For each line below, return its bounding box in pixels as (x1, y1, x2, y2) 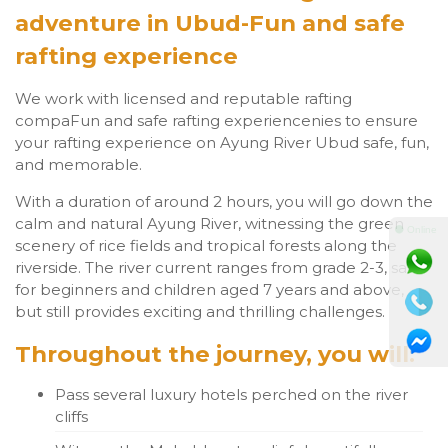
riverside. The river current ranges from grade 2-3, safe (15, 257, 422, 277)
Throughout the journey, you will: (15, 339, 415, 368)
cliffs (55, 406, 88, 426)
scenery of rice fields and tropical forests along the (15, 235, 397, 255)
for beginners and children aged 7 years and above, (15, 279, 404, 299)
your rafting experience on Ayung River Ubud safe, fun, (15, 132, 429, 152)
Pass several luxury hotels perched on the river (55, 384, 408, 404)
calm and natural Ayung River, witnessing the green (15, 213, 404, 233)
